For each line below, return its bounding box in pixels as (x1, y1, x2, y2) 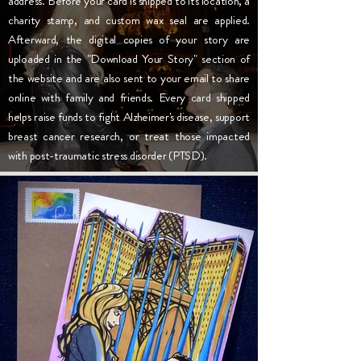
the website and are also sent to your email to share (8, 69, 250, 87)
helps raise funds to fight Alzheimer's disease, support (8, 108, 250, 126)
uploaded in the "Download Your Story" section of (8, 50, 250, 68)
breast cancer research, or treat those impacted (8, 127, 250, 145)
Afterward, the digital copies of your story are (8, 31, 250, 48)
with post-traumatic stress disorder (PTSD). (8, 147, 208, 164)
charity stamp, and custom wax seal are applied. (8, 11, 250, 29)
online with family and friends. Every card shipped (8, 89, 250, 106)
